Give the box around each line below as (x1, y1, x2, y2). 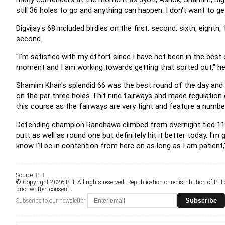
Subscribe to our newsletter (16, 197, 85, 204)
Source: (16, 172, 36, 179)
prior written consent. (16, 186, 71, 193)
